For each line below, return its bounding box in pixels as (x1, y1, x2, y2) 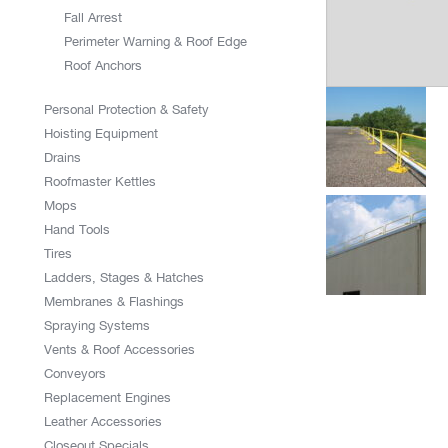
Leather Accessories (44, 413, 162, 430)
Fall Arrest (64, 9, 122, 26)
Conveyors (44, 365, 106, 382)
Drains (44, 149, 81, 166)
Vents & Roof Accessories (44, 341, 195, 358)
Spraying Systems (44, 317, 150, 334)
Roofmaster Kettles (44, 173, 156, 190)
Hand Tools (44, 221, 110, 238)
